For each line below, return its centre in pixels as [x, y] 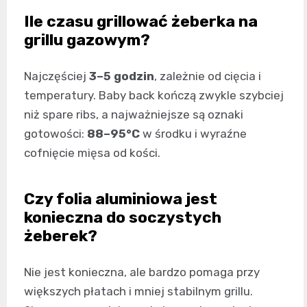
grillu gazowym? [87, 39]
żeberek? [61, 235]
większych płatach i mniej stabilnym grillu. [138, 291]
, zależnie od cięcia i [208, 76]
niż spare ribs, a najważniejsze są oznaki [134, 114]
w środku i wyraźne [193, 133]
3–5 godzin [122, 76]
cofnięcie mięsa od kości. [92, 152]
